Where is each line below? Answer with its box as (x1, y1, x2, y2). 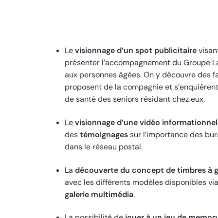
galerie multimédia (65, 189, 133, 200)
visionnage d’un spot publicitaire (75, 45, 197, 56)
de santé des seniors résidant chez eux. (65, 94, 205, 105)
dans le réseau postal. (65, 142, 143, 152)
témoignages (78, 129, 128, 140)
